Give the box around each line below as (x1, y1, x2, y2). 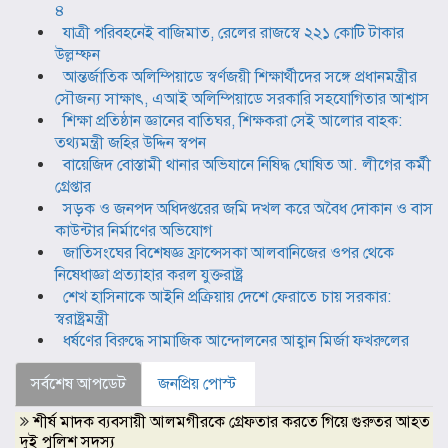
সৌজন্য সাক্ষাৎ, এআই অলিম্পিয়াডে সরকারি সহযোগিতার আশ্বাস (55, 89, 429, 110)
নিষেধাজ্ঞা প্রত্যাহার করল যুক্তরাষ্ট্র (55, 265, 243, 286)
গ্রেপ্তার (55, 177, 91, 198)
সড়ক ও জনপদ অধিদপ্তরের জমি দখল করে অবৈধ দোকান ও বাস (63, 199, 433, 220)
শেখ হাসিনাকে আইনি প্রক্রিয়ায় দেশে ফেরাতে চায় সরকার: (63, 287, 391, 308)
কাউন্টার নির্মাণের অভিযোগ (55, 221, 212, 242)
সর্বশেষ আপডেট (31, 374, 126, 395)
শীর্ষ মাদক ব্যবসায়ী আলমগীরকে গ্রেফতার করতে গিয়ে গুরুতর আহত (33, 412, 430, 433)
